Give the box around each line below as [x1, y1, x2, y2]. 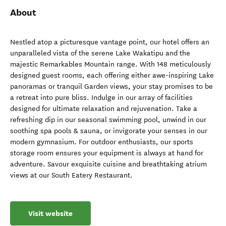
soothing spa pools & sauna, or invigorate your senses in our [10, 127, 207, 135]
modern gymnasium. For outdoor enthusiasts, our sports [10, 138, 193, 146]
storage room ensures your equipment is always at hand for [10, 149, 203, 157]
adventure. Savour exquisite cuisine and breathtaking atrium [10, 160, 207, 168]
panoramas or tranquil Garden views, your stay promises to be [10, 82, 213, 91]
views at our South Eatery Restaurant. [10, 171, 133, 180]
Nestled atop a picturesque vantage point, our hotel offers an [10, 38, 209, 46]
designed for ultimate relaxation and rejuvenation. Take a [10, 104, 197, 113]
